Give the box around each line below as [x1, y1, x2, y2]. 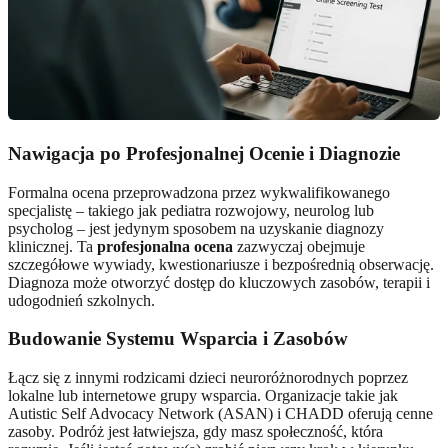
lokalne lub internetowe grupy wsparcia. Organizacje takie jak [8, 387, 398, 404]
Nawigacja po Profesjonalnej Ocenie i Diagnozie [8, 142, 400, 164]
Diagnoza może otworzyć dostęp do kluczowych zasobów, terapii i [8, 273, 430, 291]
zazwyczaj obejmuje [233, 237, 365, 255]
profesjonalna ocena [97, 237, 233, 255]
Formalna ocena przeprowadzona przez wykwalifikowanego [8, 183, 390, 201]
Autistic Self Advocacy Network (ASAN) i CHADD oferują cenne [8, 405, 433, 422]
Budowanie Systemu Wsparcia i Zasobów [8, 328, 348, 350]
